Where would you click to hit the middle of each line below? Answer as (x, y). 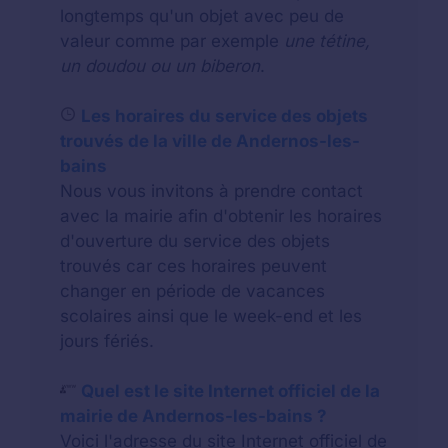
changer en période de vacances (192, 291)
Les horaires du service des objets (224, 116)
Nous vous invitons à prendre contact (211, 191)
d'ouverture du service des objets (195, 241)
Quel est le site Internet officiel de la (230, 391)
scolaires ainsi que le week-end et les (211, 316)
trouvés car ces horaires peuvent (193, 266)
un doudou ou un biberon (160, 66)
